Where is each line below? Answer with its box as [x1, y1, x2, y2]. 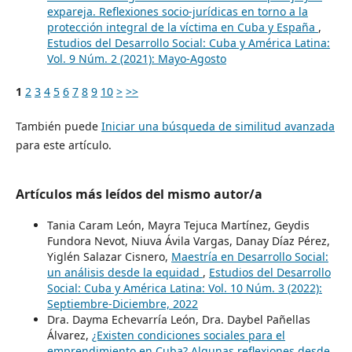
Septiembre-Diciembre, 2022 [46, 295, 198, 311]
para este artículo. [15, 137, 112, 152]
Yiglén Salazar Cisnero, [46, 248, 171, 264]
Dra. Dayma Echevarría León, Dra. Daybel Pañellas [46, 311, 310, 327]
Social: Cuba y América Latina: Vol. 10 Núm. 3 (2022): [46, 280, 322, 295]
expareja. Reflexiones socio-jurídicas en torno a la [46, 3, 308, 19]
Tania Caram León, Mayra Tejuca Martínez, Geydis [46, 217, 310, 233]
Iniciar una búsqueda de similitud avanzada [101, 118, 335, 134]
